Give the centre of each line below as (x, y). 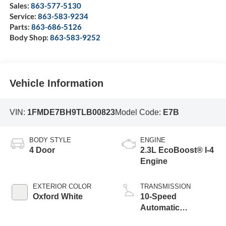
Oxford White (58, 197)
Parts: (20, 26)
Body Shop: (30, 37)
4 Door (42, 150)
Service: (23, 16)
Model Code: (139, 112)
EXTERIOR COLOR (62, 187)
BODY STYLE (50, 140)
